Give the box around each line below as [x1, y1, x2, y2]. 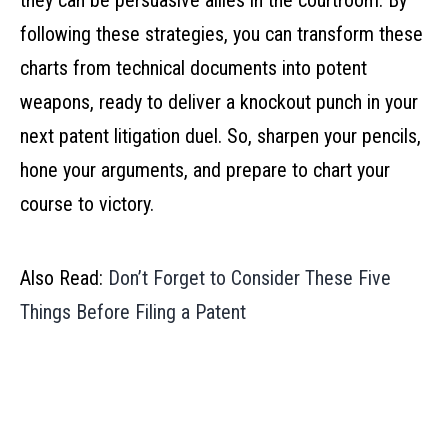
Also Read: [20, 266, 108, 291]
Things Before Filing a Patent [20, 300, 246, 325]
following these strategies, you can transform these [20, 22, 423, 47]
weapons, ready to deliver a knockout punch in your [20, 90, 418, 115]
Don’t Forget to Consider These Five [108, 266, 391, 291]
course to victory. [20, 192, 154, 217]
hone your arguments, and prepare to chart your [20, 158, 390, 183]
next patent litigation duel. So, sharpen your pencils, [20, 124, 421, 149]
